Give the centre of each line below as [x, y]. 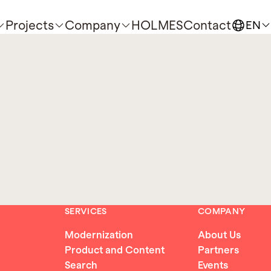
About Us [219, 235]
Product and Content [115, 250]
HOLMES [157, 25]
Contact [207, 25]
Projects [30, 25]
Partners [218, 250]
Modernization [99, 235]
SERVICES [86, 211]
